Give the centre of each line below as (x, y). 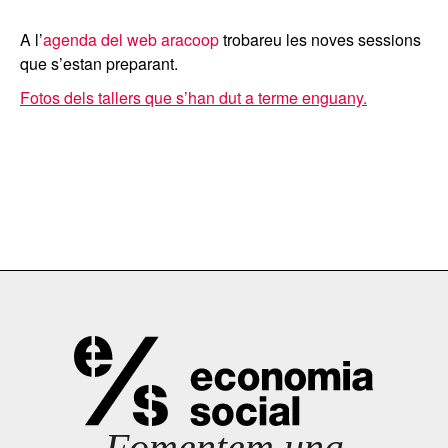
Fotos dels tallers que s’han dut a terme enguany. (193, 97)
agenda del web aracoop (131, 39)
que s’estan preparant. (99, 63)
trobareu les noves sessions (320, 39)
